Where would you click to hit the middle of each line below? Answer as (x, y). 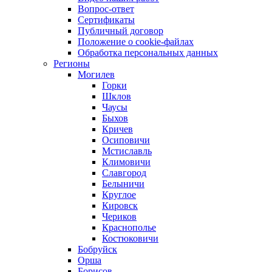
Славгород (124, 173)
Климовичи (126, 162)
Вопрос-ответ (106, 9)
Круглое (119, 195)
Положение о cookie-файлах (136, 42)
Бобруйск (97, 249)
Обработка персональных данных (148, 53)
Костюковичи (130, 238)
